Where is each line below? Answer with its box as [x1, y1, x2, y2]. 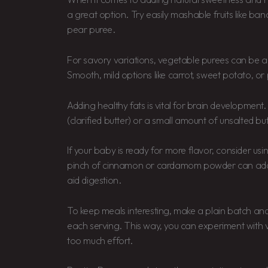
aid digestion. [67, 174, 121, 187]
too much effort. [67, 234, 133, 246]
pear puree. [67, 23, 115, 36]
